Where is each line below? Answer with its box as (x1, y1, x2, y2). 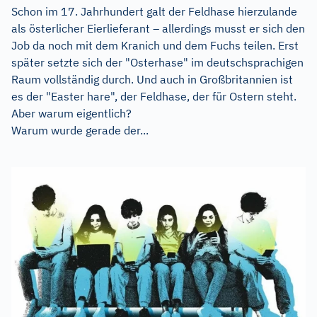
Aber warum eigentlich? (11, 105, 132, 120)
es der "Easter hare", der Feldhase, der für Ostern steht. (11, 88, 296, 103)
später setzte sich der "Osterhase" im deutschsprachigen (11, 54, 304, 69)
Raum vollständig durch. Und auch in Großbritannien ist (11, 71, 293, 86)
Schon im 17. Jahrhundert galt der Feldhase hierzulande (11, 4, 297, 18)
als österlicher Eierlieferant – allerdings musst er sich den (11, 21, 305, 35)
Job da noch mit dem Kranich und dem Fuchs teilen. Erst (11, 38, 299, 52)
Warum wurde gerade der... (11, 122, 149, 137)
